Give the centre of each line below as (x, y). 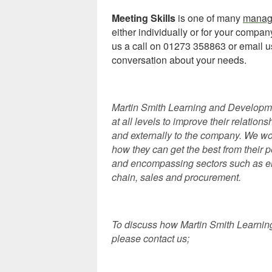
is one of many (209, 18)
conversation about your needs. (179, 60)
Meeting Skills (144, 18)
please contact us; (151, 239)
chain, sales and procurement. (176, 177)
